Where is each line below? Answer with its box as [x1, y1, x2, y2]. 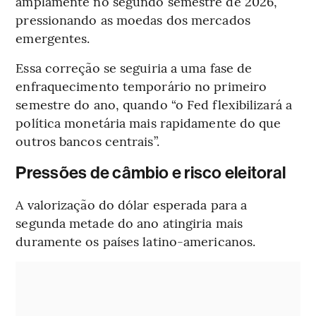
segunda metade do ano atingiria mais [16, 213, 243, 231]
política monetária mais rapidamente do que [16, 113, 281, 131]
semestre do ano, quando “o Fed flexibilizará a [16, 95, 292, 113]
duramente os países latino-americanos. [16, 231, 256, 250]
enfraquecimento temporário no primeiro [16, 76, 267, 95]
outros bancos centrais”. [16, 131, 159, 150]
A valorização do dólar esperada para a [16, 195, 248, 213]
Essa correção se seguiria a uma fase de [16, 58, 253, 76]
